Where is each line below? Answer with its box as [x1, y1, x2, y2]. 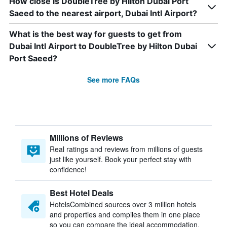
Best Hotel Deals [50, 187, 113, 199]
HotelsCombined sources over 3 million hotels [50, 199, 196, 209]
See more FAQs [87, 74, 140, 85]
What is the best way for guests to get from [9, 29, 182, 39]
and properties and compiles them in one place [50, 209, 200, 219]
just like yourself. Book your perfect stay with [50, 154, 192, 164]
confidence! [50, 164, 87, 174]
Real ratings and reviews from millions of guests [50, 144, 203, 154]
